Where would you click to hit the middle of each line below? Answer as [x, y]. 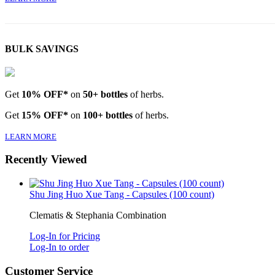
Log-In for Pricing [65, 236]
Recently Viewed [46, 160]
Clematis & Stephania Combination [98, 215]
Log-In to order [59, 247]
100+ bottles [108, 115]
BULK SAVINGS [42, 49]
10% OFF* [45, 94]
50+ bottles [105, 94]
